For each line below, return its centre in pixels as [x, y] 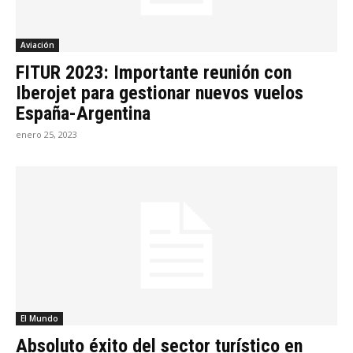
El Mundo [39, 318]
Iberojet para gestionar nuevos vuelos [160, 93]
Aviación [37, 45]
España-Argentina [83, 114]
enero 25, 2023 [46, 135]
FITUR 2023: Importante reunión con [154, 73]
